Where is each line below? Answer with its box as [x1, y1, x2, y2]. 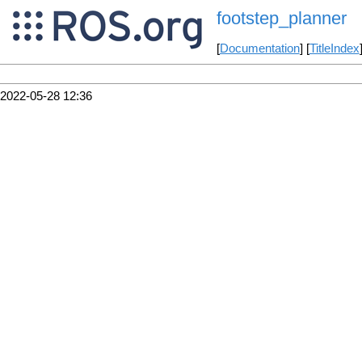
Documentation [219, 42, 300, 56]
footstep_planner [216, 8, 347, 29]
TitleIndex [309, 42, 360, 56]
